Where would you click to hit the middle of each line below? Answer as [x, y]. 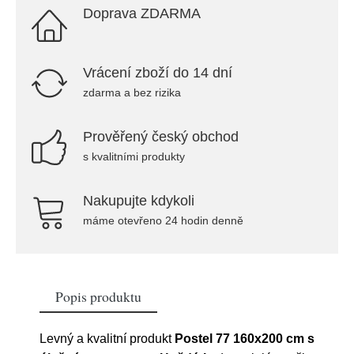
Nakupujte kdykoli [139, 201]
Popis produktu [98, 296]
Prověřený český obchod [161, 137]
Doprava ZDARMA [142, 13]
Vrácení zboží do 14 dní [158, 73]
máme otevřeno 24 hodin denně [163, 220]
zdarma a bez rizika [132, 92]
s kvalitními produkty [134, 156]
